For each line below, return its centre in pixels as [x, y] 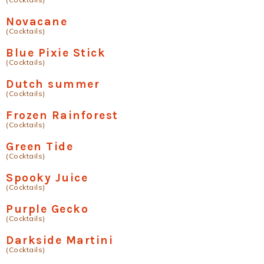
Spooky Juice [47, 178]
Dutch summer [53, 84]
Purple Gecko [47, 209]
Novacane [37, 22]
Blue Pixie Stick [56, 53]
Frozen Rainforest [62, 115]
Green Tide [39, 146]
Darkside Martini [60, 240]
